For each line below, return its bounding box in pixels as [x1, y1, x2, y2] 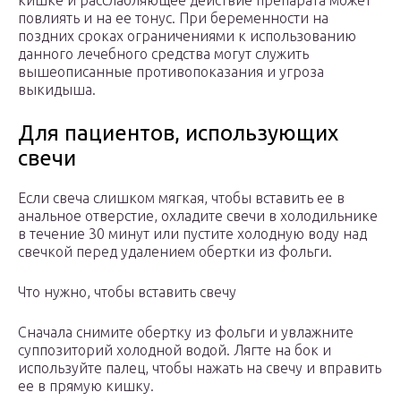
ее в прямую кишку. [18, 378, 154, 395]
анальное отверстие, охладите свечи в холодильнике [18, 208, 378, 225]
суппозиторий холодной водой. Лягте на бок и [18, 342, 331, 359]
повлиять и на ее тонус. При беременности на [18, 10, 328, 27]
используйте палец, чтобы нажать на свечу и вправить [18, 360, 381, 377]
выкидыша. [18, 81, 96, 98]
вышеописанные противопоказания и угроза [18, 64, 324, 81]
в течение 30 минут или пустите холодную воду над [18, 226, 367, 243]
